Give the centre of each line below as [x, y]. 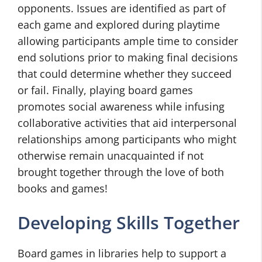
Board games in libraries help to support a [122, 253]
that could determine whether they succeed [125, 74]
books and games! [63, 188]
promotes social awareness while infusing [121, 106]
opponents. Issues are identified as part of [122, 8]
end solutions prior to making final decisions [128, 57]
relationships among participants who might [127, 139]
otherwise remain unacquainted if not [111, 156]
